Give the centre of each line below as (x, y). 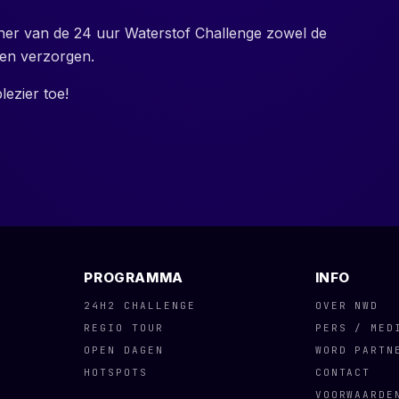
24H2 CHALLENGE (140, 305)
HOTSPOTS (116, 372)
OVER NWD (347, 305)
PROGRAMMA (134, 277)
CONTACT (343, 372)
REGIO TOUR (124, 328)
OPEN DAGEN (124, 350)
